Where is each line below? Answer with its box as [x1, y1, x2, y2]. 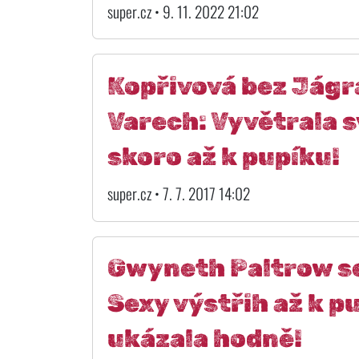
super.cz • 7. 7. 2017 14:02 [107, 182, 250, 206]
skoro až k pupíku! [107, 141, 340, 171]
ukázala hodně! [107, 324, 302, 354]
